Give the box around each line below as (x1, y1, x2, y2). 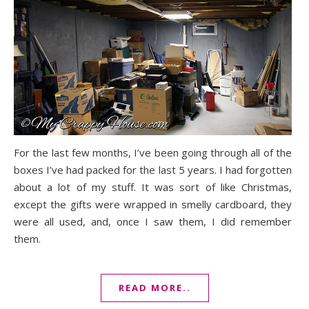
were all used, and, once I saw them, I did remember (14, 214, 292, 228)
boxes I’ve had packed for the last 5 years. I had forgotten (14, 162, 292, 177)
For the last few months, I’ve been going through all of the (14, 145, 292, 159)
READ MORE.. (118, 281, 191, 294)
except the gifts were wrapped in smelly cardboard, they (14, 197, 292, 211)
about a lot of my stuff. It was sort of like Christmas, (14, 179, 292, 194)
